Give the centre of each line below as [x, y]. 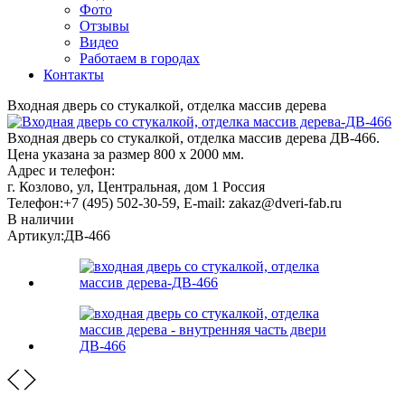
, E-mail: [202, 202]
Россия [244, 186]
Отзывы [104, 25]
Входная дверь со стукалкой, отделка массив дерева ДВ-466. [193, 137]
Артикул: [36, 235]
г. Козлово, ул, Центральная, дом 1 [113, 186]
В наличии [41, 219]
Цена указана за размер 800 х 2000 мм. [126, 154]
